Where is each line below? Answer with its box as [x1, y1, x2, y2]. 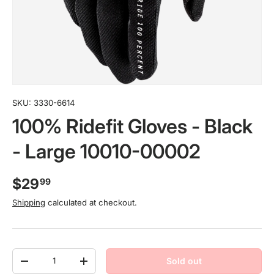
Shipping [12, 197, 45, 207]
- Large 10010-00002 [12, 139, 201, 163]
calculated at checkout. [45, 197, 137, 207]
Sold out [166, 255, 202, 266]
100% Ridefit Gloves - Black [12, 114, 253, 138]
